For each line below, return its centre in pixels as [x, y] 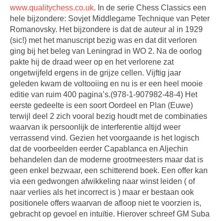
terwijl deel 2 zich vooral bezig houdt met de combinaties [109, 116]
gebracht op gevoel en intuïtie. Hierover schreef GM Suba [110, 214]
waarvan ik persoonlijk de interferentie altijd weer [95, 127]
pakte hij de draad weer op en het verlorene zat [92, 62]
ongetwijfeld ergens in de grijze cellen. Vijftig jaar [95, 73]
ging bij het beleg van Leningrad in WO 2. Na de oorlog [106, 51]
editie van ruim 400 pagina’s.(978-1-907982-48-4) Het [104, 94]
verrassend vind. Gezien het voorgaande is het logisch [105, 138]
